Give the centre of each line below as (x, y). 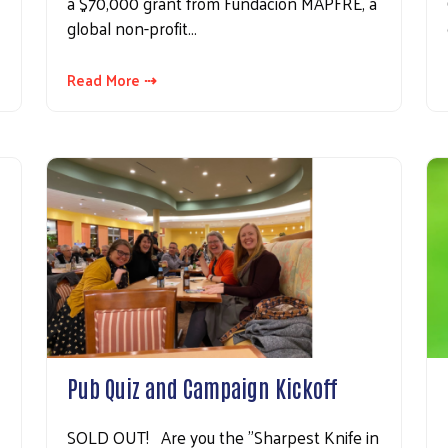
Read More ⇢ (112, 79)
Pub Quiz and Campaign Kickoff (202, 387)
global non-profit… (132, 27)
